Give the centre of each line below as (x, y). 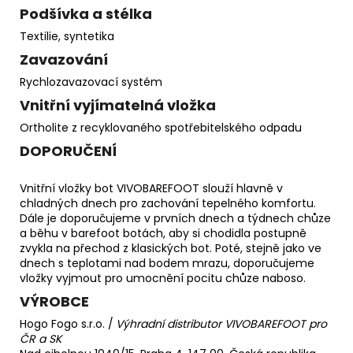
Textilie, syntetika (67, 36)
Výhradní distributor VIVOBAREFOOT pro (221, 323)
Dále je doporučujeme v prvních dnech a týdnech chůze (175, 218)
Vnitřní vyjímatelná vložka (118, 105)
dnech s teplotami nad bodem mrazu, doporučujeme (167, 263)
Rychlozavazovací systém (91, 82)
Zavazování (64, 59)
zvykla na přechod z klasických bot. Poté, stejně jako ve (171, 248)
